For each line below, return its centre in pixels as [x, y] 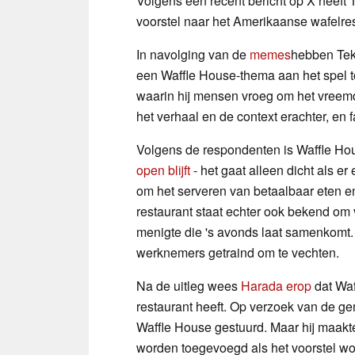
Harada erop [276, 285]
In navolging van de [193, 54]
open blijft [163, 170]
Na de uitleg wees [189, 285]
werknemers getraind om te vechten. [238, 252]
